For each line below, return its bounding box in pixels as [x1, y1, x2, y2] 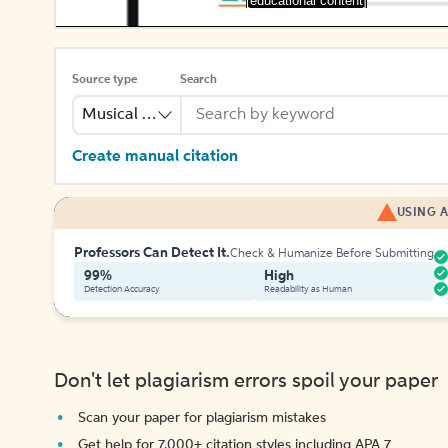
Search [180, 74, 217, 86]
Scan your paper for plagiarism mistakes [78, 411, 326, 425]
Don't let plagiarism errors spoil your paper [54, 372, 438, 392]
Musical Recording [82, 107, 217, 123]
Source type [72, 74, 137, 86]
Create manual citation [72, 149, 238, 165]
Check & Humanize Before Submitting [230, 248, 434, 260]
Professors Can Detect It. [74, 246, 230, 260]
